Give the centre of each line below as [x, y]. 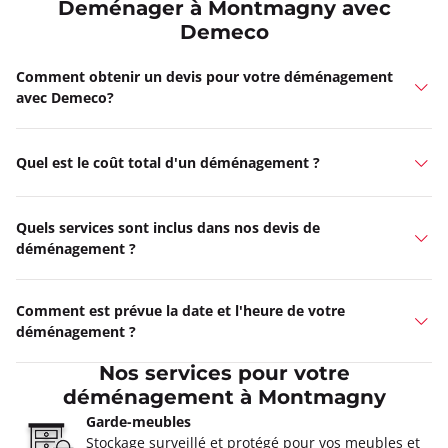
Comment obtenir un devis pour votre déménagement [204, 76]
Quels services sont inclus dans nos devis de [168, 227]
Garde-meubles [138, 421]
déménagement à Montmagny [224, 398]
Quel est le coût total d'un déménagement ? [168, 162]
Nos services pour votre [224, 374]
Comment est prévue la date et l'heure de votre [180, 310]
